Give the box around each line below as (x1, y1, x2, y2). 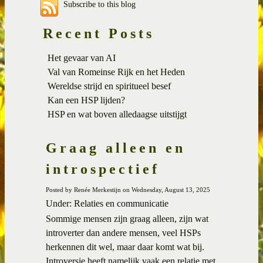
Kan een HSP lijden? (48, 95, 125, 105)
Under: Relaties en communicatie (46, 198, 168, 208)
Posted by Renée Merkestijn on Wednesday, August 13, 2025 (46, 186, 210, 193)
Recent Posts (43, 25, 154, 41)
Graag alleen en (46, 140, 186, 156)
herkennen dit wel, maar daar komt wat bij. (46, 241, 204, 252)
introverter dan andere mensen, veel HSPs (46, 227, 201, 238)
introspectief (46, 161, 160, 177)
